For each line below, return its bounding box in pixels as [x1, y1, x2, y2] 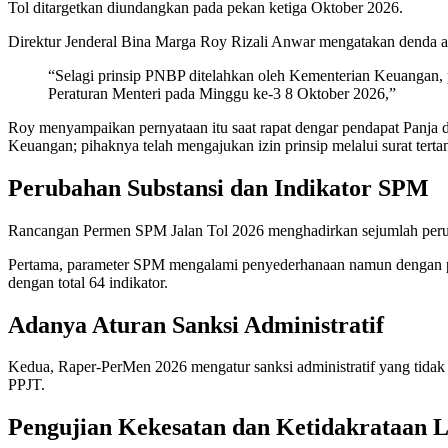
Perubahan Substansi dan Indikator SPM [8, 174, 429, 201]
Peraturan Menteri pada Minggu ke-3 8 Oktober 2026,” [48, 84, 396, 102]
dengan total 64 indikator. [8, 273, 168, 291]
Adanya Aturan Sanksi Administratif [8, 311, 384, 338]
